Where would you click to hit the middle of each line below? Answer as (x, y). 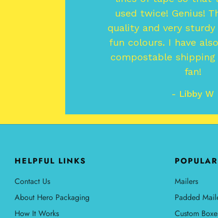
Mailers (186, 182)
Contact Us (32, 182)
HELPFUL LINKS (50, 161)
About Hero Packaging (52, 198)
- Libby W (193, 94)
